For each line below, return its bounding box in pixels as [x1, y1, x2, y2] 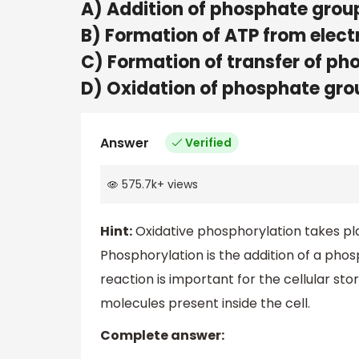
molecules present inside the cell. [100, 294, 310, 313]
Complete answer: [100, 326, 224, 345]
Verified [185, 134, 232, 151]
